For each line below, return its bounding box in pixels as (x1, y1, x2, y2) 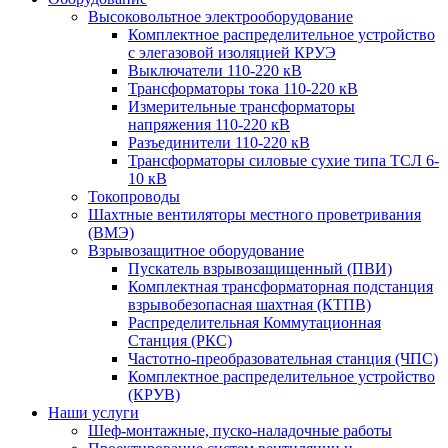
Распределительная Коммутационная (128, 313, 381, 331)
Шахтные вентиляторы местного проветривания (88, 205, 421, 223)
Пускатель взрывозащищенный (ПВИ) (128, 259, 392, 277)
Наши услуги (48, 403, 139, 421)
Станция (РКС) (128, 331, 232, 349)
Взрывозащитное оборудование (88, 241, 304, 259)
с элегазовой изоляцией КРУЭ (128, 43, 336, 61)
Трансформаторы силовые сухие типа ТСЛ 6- (128, 151, 439, 169)
